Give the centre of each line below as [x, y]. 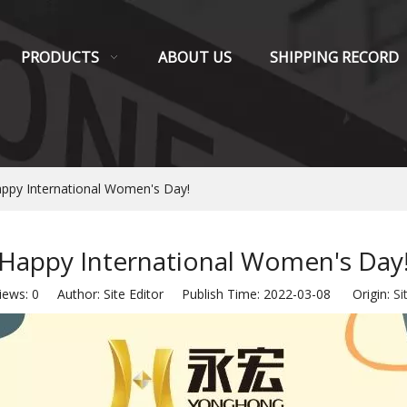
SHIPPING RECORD [334, 57]
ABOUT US [195, 57]
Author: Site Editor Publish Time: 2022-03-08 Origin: [216, 293]
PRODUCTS [60, 57]
